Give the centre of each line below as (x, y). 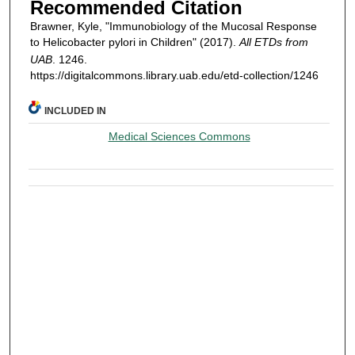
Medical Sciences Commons (179, 136)
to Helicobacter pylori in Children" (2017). (134, 42)
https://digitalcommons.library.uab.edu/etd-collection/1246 (174, 76)
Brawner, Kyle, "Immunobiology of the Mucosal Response (173, 27)
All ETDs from (273, 42)
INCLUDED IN (76, 111)
